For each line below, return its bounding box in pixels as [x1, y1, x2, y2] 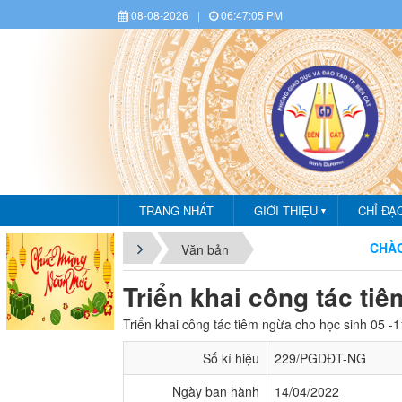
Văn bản [181, 240, 229, 259]
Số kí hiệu [203, 349, 259, 367]
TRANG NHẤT [139, 202, 214, 219]
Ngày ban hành [172, 382, 259, 400]
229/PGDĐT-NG [275, 349, 366, 367]
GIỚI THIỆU [254, 202, 318, 219]
